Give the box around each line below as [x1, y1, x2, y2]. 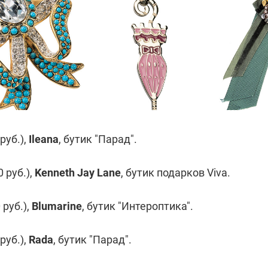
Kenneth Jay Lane [35, 166, 121, 179]
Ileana [29, 133, 59, 145]
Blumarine [32, 200, 82, 212]
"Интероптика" [118, 200, 190, 212]
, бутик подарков [121, 166, 207, 179]
